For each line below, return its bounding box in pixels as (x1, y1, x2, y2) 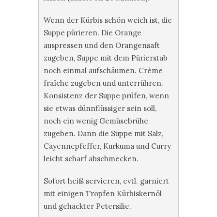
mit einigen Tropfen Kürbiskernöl (44, 189, 162, 198)
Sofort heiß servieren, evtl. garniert (44, 176, 169, 186)
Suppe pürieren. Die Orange (44, 28, 141, 37)
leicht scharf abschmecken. (44, 154, 139, 163)
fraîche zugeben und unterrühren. (44, 78, 163, 88)
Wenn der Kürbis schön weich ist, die (44, 15, 172, 25)
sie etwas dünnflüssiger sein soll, (44, 104, 156, 113)
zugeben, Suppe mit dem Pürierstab (44, 53, 168, 62)
